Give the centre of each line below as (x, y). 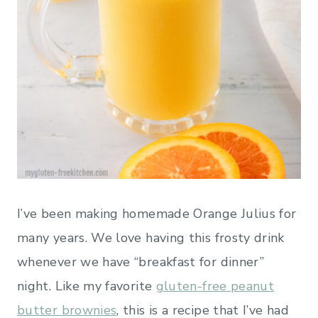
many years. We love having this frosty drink (151, 237)
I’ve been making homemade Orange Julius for (157, 213)
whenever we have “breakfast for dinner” (141, 262)
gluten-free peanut (215, 286)
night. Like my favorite (87, 286)
